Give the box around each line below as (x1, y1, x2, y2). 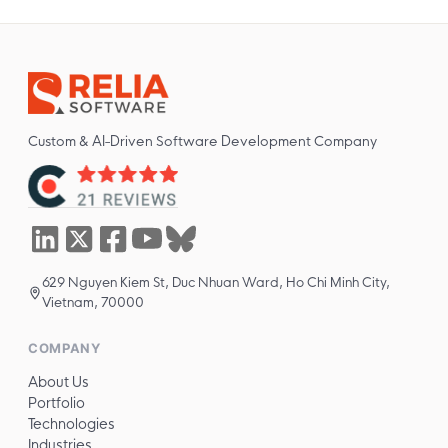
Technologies (28, 414, 115, 433)
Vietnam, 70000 (42, 293, 144, 310)
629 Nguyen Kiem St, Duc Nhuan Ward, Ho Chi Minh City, (42, 273, 390, 290)
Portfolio (28, 393, 85, 412)
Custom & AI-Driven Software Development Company (28, 132, 377, 150)
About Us (28, 372, 89, 391)
